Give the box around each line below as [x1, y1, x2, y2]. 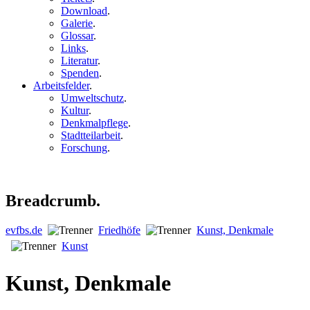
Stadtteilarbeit [61, 129, 120, 142]
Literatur [61, 55, 98, 67]
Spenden [61, 67, 99, 80]
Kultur [61, 104, 89, 117]
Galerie [61, 17, 93, 30]
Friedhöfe [98, 224, 140, 236]
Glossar [61, 30, 93, 42]
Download [61, 5, 107, 17]
